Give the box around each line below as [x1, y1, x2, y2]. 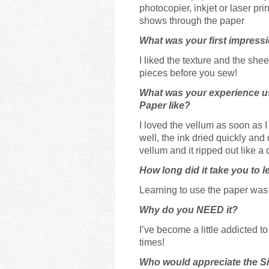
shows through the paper [139, 15, 244, 26]
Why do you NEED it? [139, 204, 238, 215]
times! [139, 237, 165, 247]
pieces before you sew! [139, 67, 237, 78]
